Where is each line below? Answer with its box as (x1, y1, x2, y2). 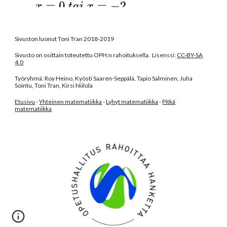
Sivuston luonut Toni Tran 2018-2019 (15, 35, 122, 43)
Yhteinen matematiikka (39, 98, 102, 105)
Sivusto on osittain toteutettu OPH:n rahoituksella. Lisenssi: (15, 51, 177, 59)
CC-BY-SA (177, 51, 203, 59)
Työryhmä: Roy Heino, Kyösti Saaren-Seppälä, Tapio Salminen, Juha (15, 74, 193, 82)
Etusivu (15, 98, 35, 105)
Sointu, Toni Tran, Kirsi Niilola (15, 82, 93, 89)
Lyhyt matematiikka (106, 98, 159, 105)
